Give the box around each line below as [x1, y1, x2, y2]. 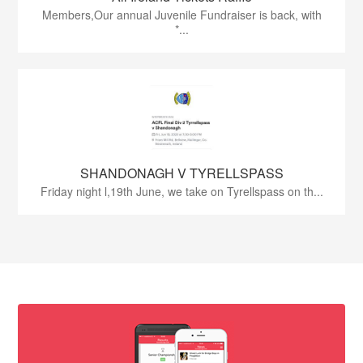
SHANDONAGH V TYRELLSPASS [79, 163, 284, 182]
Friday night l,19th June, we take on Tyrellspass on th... [40, 182, 323, 199]
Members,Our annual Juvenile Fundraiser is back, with [41, 6, 322, 23]
